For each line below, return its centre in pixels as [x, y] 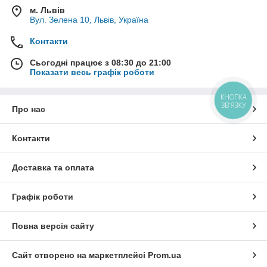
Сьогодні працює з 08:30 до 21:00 [100, 62]
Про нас [29, 109]
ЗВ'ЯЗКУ [233, 105]
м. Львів [47, 10]
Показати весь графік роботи [92, 72]
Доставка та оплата [53, 167]
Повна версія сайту [53, 226]
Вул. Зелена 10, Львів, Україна [89, 19]
